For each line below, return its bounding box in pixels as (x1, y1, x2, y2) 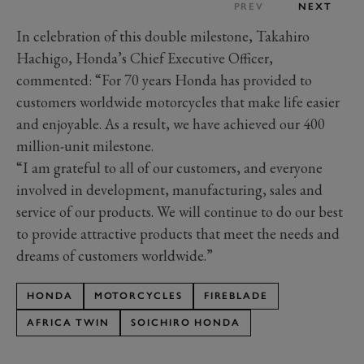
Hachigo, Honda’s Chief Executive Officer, (16, 49, 273, 68)
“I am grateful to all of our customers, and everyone (16, 158, 323, 178)
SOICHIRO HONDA (131, 317, 241, 329)
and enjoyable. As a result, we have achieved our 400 (16, 115, 325, 134)
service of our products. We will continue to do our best (16, 202, 343, 222)
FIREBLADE (203, 290, 269, 302)
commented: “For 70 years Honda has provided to (16, 71, 312, 90)
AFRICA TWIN (27, 317, 110, 329)
